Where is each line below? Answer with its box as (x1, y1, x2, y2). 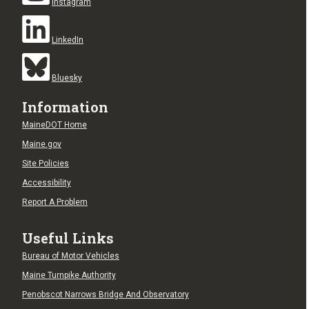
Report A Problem (22, 197, 88, 207)
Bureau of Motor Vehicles (22, 250, 119, 261)
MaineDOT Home (22, 119, 87, 130)
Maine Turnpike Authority (22, 270, 116, 280)
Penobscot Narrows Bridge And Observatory (22, 289, 189, 299)
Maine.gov (22, 139, 61, 149)
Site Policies (22, 158, 69, 168)
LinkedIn (52, 34, 83, 45)
